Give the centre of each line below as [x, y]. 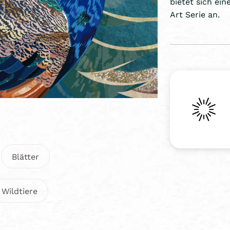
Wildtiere [20, 190]
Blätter [25, 156]
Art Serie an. [195, 14]
